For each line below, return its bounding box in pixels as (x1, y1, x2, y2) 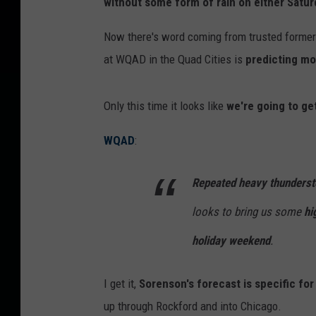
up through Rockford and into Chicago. (104, 298, 281, 313)
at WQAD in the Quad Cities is (104, 51, 245, 66)
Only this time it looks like (104, 98, 226, 113)
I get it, (104, 276, 139, 291)
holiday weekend (192, 233, 270, 248)
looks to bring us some (192, 204, 304, 219)
